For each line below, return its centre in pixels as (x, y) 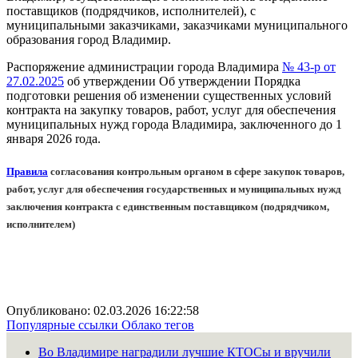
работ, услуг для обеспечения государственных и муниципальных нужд (174, 189)
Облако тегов (158, 325)
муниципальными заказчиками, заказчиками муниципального (177, 25)
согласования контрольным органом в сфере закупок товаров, (196, 171)
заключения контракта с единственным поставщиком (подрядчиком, (168, 206)
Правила (27, 171)
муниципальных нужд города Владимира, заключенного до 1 (174, 124)
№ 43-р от (309, 67)
